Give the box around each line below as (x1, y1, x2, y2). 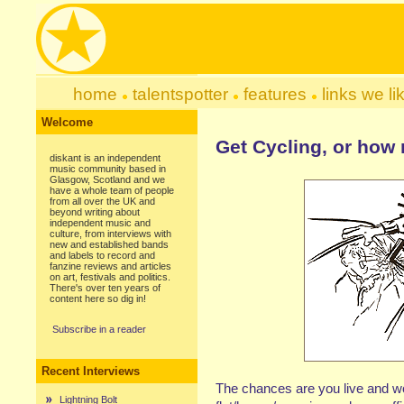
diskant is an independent (50, 152, 161, 163)
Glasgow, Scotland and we (50, 174, 165, 185)
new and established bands (50, 239, 169, 250)
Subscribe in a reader (52, 324, 146, 335)
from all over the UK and (50, 196, 155, 207)
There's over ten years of (50, 282, 161, 293)
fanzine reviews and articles (50, 261, 171, 271)
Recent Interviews (41, 364, 140, 378)
